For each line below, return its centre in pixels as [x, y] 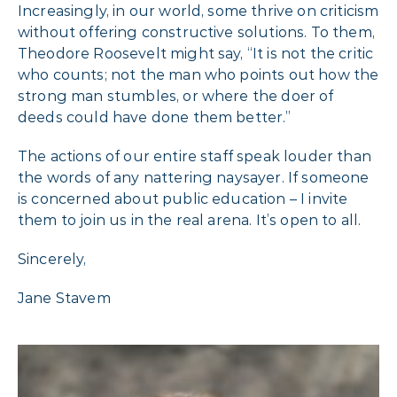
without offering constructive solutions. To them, [196, 32]
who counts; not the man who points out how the [198, 74]
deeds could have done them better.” [155, 117]
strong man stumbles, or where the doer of [176, 96]
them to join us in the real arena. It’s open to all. [190, 220]
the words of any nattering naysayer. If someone [194, 177]
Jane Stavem [64, 298]
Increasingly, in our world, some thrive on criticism [198, 11]
